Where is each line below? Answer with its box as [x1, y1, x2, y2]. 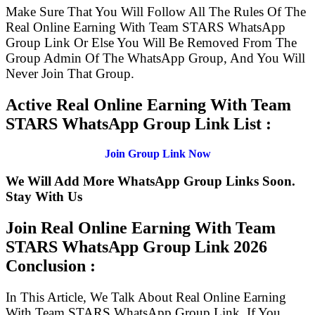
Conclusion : [6, 256, 96, 275]
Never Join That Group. [6, 66, 134, 82]
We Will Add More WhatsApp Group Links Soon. [6, 173, 295, 188]
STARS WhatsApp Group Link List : [6, 115, 271, 134]
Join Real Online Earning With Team [6, 218, 276, 237]
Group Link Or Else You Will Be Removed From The [6, 35, 297, 51]
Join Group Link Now [104, 148, 211, 160]
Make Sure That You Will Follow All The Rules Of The [6, 4, 306, 20]
